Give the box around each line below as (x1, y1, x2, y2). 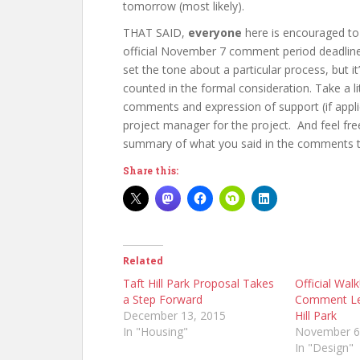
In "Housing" (123, 324, 188, 339)
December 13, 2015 (123, 308, 226, 323)
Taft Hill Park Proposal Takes (123, 276, 274, 291)
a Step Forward (123, 292, 202, 307)
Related (123, 254, 163, 268)
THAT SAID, (123, 25, 188, 40)
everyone (188, 25, 242, 40)
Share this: (123, 164, 178, 177)
